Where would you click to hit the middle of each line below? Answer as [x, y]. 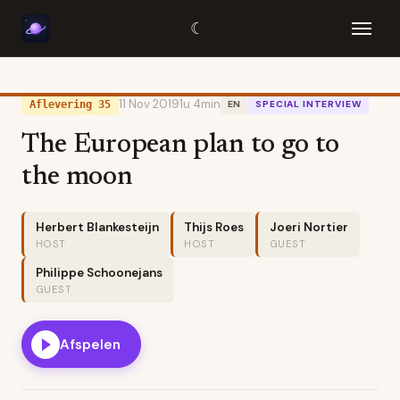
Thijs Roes [214, 227]
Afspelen [90, 344]
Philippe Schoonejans [99, 272]
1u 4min [200, 104]
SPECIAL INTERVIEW [309, 104]
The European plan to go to [181, 146]
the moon [77, 178]
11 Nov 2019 [149, 104]
